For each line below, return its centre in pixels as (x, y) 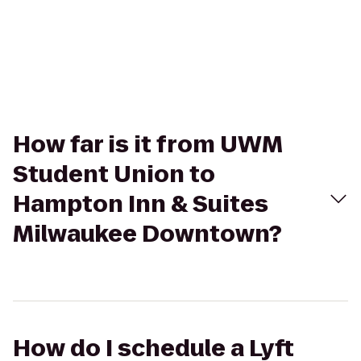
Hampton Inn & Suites (141, 204)
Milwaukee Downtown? (147, 234)
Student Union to (114, 174)
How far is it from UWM (148, 145)
